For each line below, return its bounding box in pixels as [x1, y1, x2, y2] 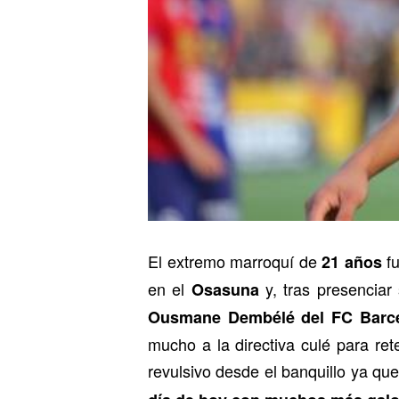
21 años [316, 250, 382, 273]
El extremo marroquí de [148, 249, 317, 273]
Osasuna [191, 278, 259, 301]
